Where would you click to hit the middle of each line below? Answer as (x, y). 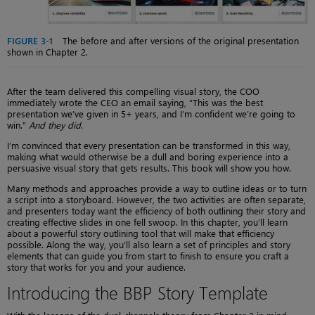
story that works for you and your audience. (96, 266)
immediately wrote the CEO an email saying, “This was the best (135, 102)
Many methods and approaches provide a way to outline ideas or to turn (157, 188)
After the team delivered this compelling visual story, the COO (133, 91)
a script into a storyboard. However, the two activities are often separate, (156, 199)
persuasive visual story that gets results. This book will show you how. (149, 167)
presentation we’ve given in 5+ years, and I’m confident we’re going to (151, 113)
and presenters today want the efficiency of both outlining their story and (156, 210)
